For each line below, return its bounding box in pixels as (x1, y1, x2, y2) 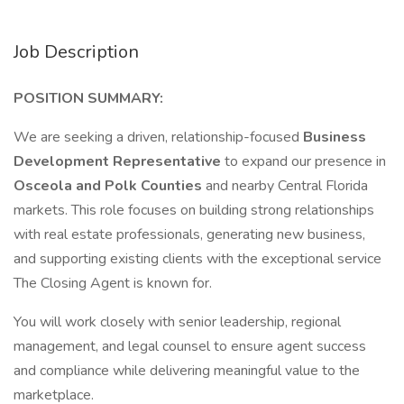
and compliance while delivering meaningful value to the (14, 361, 360, 381)
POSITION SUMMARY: (14, 88, 163, 108)
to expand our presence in (225, 151, 386, 171)
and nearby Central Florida (206, 176, 368, 196)
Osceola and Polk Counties (14, 176, 206, 196)
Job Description (14, 40, 139, 64)
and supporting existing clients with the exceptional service (14, 249, 381, 269)
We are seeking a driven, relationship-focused (14, 127, 303, 147)
